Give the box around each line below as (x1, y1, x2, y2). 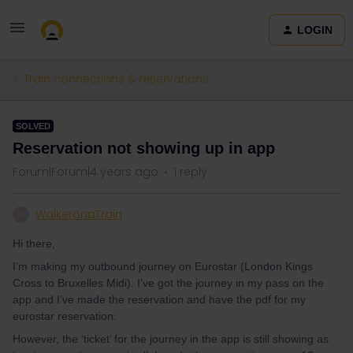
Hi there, (13, 237, 55, 250)
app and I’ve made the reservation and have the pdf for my (13, 293, 306, 306)
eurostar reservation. (13, 310, 117, 322)
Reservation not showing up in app (13, 139, 275, 157)
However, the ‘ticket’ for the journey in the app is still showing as (13, 333, 329, 345)
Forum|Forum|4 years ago (13, 164, 158, 180)
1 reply (173, 164, 207, 180)
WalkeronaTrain (35, 206, 122, 222)
